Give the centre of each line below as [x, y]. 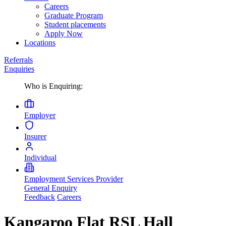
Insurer [35, 137]
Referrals [18, 60]
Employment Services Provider [74, 179]
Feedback [40, 197]
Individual [40, 158]
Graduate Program [74, 16]
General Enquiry [51, 188]
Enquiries [19, 69]
